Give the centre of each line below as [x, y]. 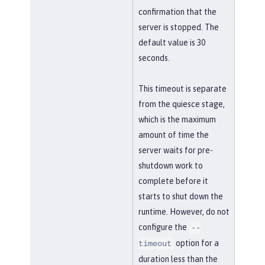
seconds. [154, 58]
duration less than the [178, 259]
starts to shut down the [180, 196]
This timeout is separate [182, 88]
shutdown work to [170, 165]
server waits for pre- [175, 150]
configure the [163, 227]
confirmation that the [177, 12]
